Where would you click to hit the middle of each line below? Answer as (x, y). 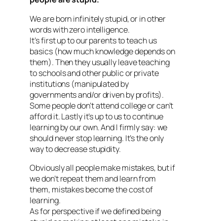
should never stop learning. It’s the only (97, 138)
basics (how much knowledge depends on (102, 51)
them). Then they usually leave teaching (100, 62)
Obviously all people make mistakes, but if (103, 167)
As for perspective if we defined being (95, 211)
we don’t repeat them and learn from (93, 178)
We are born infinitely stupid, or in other (98, 18)
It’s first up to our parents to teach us (93, 40)
